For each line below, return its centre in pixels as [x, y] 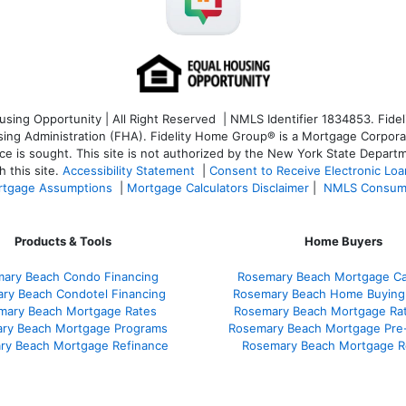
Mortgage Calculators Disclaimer [218, 187]
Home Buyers [343, 241]
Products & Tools [63, 241]
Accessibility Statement [129, 170]
